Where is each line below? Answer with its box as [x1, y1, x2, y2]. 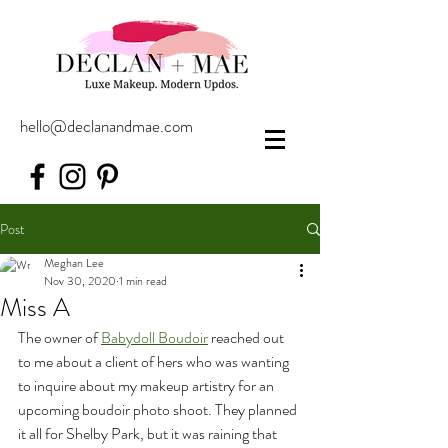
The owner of [18, 326, 101, 349]
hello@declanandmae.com [20, 114, 193, 138]
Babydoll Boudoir [101, 326, 208, 349]
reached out [208, 326, 287, 349]
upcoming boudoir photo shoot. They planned [18, 398, 300, 421]
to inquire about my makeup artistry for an [18, 374, 277, 397]
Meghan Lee [44, 254, 104, 272]
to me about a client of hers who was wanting [18, 350, 292, 373]
